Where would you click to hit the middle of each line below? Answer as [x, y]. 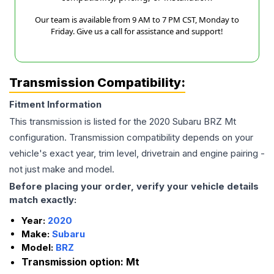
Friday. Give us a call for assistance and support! [137, 31]
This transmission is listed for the [79, 122]
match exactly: [43, 200]
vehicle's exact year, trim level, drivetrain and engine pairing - [137, 154]
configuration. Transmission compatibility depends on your [131, 138]
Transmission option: [74, 262]
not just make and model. [62, 169]
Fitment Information [55, 105]
